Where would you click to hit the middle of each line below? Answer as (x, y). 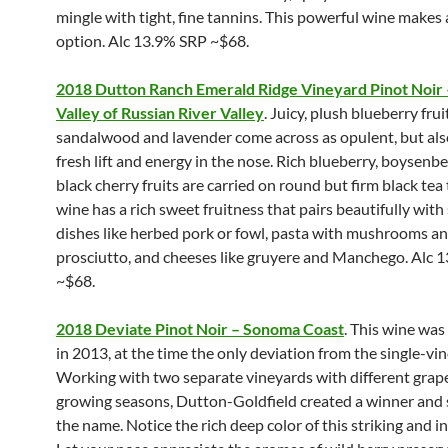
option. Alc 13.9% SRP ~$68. (152, 40)
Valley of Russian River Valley (160, 112)
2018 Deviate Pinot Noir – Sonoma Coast (200, 328)
